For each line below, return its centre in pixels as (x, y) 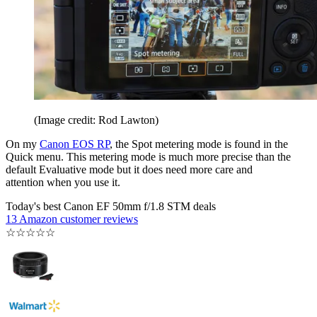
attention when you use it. (63, 183)
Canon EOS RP (75, 144)
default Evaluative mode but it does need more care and (129, 170)
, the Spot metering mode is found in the (199, 144)
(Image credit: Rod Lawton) (96, 120)
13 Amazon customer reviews (72, 219)
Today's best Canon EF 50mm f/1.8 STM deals (111, 207)
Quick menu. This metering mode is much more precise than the (148, 157)
